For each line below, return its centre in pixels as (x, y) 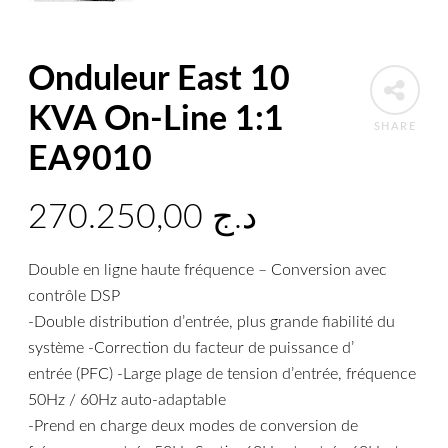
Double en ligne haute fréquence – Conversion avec (208, 269)
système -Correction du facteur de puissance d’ (191, 347)
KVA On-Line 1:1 (156, 119)
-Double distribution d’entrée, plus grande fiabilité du (212, 321)
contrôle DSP (74, 295)
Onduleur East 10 (159, 79)
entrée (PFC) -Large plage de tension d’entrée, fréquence (222, 373)
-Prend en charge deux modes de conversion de (193, 425)
